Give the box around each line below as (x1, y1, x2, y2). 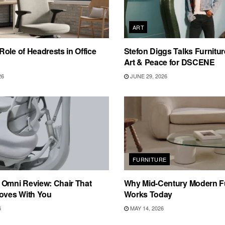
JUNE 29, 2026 (128, 72, 167, 80)
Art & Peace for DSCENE (124, 56, 215, 68)
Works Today (124, 188, 173, 200)
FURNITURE (132, 155, 167, 164)
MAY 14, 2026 (128, 204, 164, 212)
